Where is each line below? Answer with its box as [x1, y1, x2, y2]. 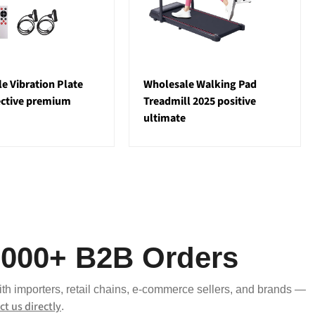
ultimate [143, 110, 186, 127]
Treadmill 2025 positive [143, 94, 257, 110]
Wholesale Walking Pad [143, 77, 257, 93]
